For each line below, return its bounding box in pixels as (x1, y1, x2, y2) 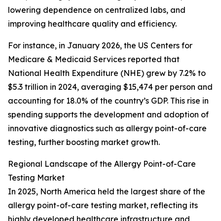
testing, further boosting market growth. (8, 137, 160, 147)
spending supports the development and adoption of (8, 110, 209, 120)
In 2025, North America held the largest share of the (8, 186, 205, 197)
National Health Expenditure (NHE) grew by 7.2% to (8, 68, 206, 78)
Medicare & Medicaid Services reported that (8, 54, 180, 65)
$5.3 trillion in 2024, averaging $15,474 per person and (8, 82, 213, 92)
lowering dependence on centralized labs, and (8, 5, 185, 15)
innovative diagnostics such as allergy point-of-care (8, 123, 207, 134)
